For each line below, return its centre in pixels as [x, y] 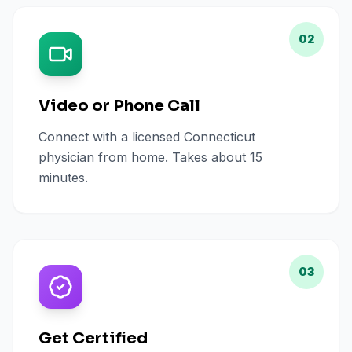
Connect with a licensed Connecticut [147, 137]
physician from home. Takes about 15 [150, 157]
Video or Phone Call [119, 106]
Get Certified [93, 338]
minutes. [63, 178]
